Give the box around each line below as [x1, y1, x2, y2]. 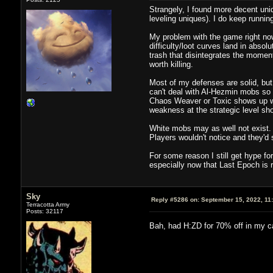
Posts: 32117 [26, 207, 63, 214]
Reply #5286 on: [151, 196, 199, 203]
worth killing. [149, 59, 193, 69]
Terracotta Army [26, 200, 69, 208]
